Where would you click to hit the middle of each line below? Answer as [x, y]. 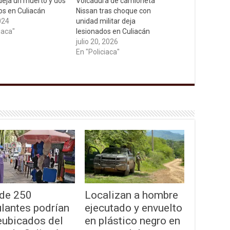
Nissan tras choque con [114, 11]
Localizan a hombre [131, 195]
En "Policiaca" [98, 52]
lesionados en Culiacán [113, 32]
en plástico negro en [132, 220]
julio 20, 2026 [97, 42]
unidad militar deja [106, 21]
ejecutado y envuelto [133, 207]
